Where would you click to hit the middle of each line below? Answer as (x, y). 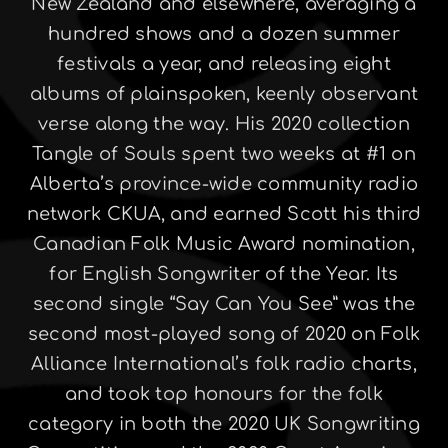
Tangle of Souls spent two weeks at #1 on (224, 153)
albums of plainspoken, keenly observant (224, 93)
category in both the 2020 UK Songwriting (224, 423)
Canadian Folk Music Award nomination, (224, 243)
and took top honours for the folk (224, 393)
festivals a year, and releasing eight (224, 63)
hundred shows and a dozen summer (224, 33)
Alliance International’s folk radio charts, (224, 363)
